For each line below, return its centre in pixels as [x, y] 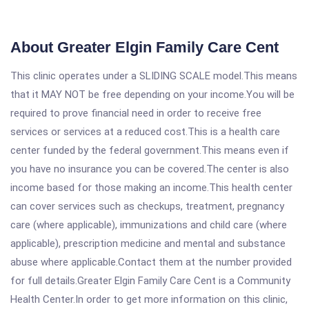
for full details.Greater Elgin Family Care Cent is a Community [150, 281]
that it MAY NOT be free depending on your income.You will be [152, 94]
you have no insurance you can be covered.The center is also [150, 169]
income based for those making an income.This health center [151, 188]
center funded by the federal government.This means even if [150, 150]
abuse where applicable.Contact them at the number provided [151, 262]
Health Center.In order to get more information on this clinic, [149, 299]
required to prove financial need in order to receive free [136, 113]
